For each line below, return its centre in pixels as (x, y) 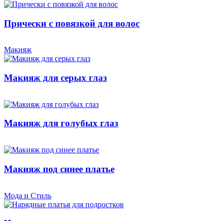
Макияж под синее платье (59, 169)
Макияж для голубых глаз (61, 123)
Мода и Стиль (28, 195)
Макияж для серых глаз (55, 78)
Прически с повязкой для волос (72, 23)
